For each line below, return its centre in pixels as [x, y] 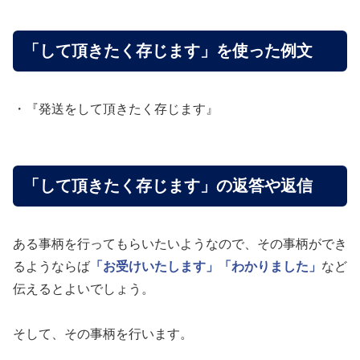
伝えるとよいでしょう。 [84, 288]
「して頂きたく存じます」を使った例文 [168, 51]
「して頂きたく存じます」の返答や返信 [168, 186]
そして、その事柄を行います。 [103, 333]
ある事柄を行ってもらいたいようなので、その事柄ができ [180, 243]
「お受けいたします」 [154, 266]
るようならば [51, 266]
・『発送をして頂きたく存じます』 [116, 108]
